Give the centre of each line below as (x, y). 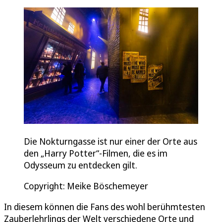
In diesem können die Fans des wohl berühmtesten (105, 206)
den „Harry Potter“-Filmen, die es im (96, 153)
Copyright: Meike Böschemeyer (86, 186)
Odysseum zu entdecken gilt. (81, 165)
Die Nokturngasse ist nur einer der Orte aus (111, 141)
